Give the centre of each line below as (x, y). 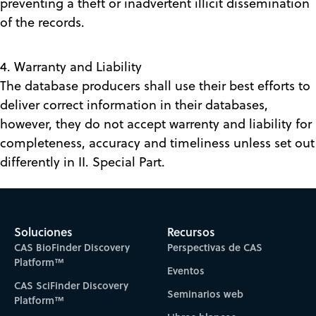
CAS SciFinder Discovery (71, 285)
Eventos (186, 270)
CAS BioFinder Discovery (72, 247)
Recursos (192, 231)
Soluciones (43, 231)
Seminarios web (206, 293)
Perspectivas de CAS (215, 247)
